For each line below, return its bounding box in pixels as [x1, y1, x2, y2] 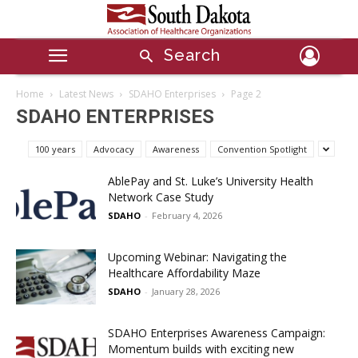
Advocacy [93, 142, 134, 155]
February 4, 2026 [152, 209, 222, 221]
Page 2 [231, 86, 261, 101]
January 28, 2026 [152, 284, 220, 297]
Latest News [59, 86, 113, 101]
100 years [35, 142, 75, 155]
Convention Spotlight [217, 142, 307, 155]
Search [163, 46, 221, 66]
